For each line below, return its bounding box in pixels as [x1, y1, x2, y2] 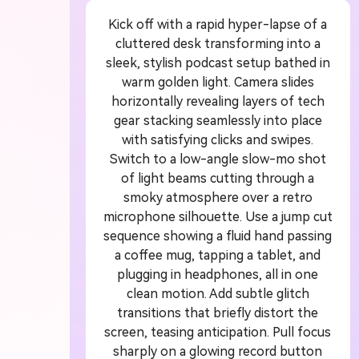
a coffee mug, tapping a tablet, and [115, 247, 321, 263]
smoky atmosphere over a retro [123, 189, 313, 205]
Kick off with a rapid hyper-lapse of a [108, 16, 328, 32]
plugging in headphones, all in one [117, 266, 319, 282]
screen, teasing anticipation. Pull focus [104, 324, 332, 340]
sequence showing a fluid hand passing [103, 228, 333, 244]
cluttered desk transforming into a [115, 35, 321, 51]
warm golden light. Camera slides [121, 74, 314, 90]
